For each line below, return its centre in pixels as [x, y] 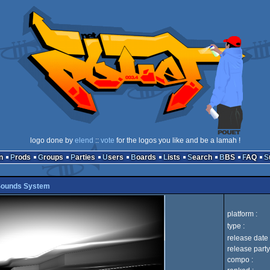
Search [202, 157]
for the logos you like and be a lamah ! [177, 140]
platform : [242, 214]
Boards [146, 157]
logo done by [52, 140]
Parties [85, 157]
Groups [53, 157]
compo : [240, 260]
